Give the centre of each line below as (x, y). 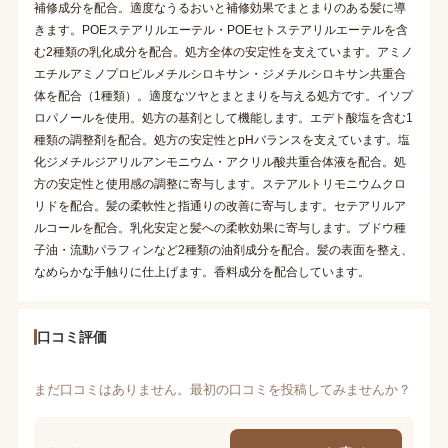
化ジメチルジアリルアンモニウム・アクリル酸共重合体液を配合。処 (219, 161)
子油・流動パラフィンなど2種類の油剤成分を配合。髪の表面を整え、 (223, 249)
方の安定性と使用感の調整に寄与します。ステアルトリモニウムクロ (219, 183)
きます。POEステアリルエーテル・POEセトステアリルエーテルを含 (220, 29)
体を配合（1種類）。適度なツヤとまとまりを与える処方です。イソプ (223, 95)
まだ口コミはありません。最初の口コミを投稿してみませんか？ (222, 389)
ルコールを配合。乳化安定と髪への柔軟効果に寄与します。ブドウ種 (219, 227)
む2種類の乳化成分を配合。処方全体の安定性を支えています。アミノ (223, 51)
